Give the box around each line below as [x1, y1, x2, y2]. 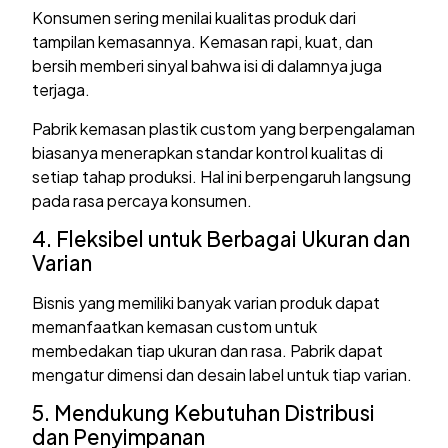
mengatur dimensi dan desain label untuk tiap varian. [32, 364, 413, 386]
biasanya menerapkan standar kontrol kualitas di [32, 141, 384, 163]
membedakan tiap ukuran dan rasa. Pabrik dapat [32, 340, 384, 362]
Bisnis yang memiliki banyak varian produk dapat [32, 292, 381, 314]
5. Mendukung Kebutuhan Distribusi [32, 399, 376, 427]
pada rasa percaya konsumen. [32, 189, 253, 211]
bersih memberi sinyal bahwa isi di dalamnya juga [32, 55, 383, 77]
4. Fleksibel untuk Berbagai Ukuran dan [32, 225, 411, 253]
